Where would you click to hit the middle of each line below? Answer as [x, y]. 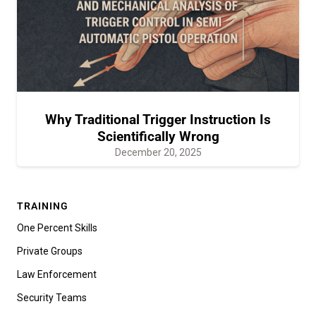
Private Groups [50, 251]
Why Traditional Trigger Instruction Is [158, 119]
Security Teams [52, 297]
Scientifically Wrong [158, 136]
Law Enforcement [57, 274]
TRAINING [43, 206]
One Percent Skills [57, 227]
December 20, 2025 [158, 152]
